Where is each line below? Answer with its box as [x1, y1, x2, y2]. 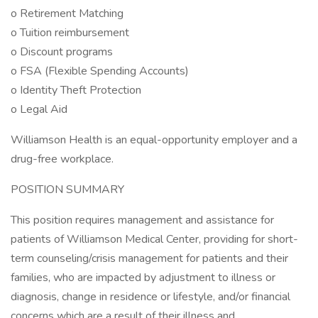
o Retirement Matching [11, 6, 124, 21]
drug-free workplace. [11, 151, 114, 167]
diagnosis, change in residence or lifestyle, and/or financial [11, 289, 290, 305]
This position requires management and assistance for [11, 212, 274, 228]
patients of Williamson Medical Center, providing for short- [11, 231, 298, 247]
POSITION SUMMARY [11, 182, 124, 197]
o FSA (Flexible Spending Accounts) [11, 63, 189, 79]
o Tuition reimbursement [11, 25, 129, 40]
